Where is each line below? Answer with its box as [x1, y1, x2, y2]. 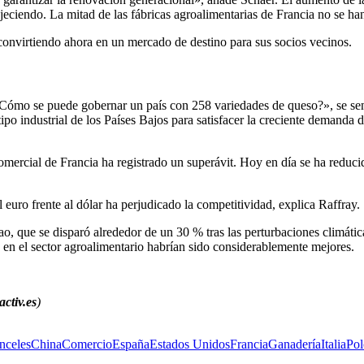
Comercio [62, 337, 112, 352]
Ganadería [268, 337, 321, 352]
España [112, 337, 149, 352]
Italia [321, 337, 346, 352]
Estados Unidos [149, 337, 230, 352]
